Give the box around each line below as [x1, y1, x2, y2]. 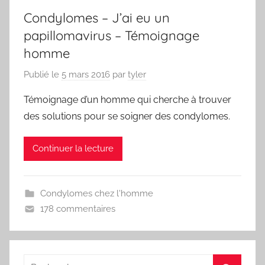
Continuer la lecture [33, 143, 114, 154]
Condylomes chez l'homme [40, 188, 153, 199]
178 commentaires [40, 203, 115, 214]
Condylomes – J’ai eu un [24, 9, 170, 27]
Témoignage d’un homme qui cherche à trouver [24, 93, 231, 105]
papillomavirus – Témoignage [24, 27, 199, 44]
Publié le [24, 69, 62, 80]
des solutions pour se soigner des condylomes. [24, 110, 230, 122]
